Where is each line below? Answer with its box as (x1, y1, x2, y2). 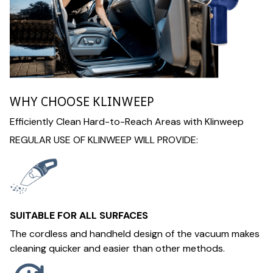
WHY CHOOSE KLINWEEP (10, 93, 154, 110)
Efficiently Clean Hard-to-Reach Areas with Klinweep (10, 115, 244, 128)
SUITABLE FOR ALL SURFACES (10, 209, 148, 222)
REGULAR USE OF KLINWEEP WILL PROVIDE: (10, 133, 198, 147)
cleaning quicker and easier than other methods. (10, 242, 225, 255)
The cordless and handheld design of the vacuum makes (10, 227, 260, 241)
